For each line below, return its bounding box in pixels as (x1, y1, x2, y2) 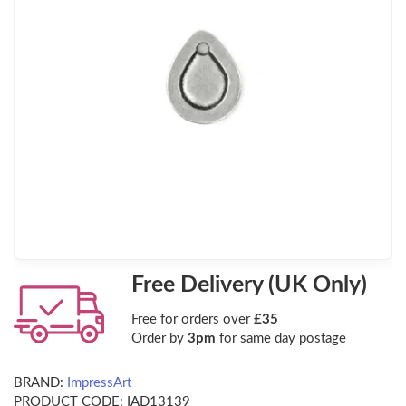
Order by (131, 332, 188, 346)
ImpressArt (67, 376, 131, 391)
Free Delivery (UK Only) (131, 274, 367, 297)
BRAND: (14, 376, 63, 391)
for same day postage (216, 332, 346, 346)
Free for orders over (131, 313, 254, 327)
